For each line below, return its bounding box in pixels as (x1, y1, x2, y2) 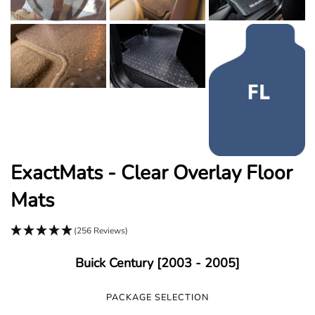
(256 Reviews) (74, 224, 128, 236)
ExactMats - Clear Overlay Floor (11, 159, 292, 186)
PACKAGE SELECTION (106, 290, 209, 304)
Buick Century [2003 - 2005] (75, 254, 240, 271)
